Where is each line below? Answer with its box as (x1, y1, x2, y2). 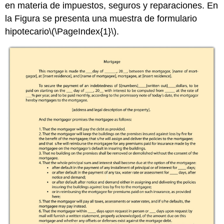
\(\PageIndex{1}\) (49, 26, 117, 37)
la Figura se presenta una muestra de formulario (5, 13, 197, 24)
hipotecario (5, 26, 49, 37)
